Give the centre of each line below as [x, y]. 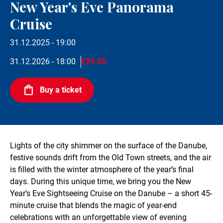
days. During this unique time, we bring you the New [101, 181]
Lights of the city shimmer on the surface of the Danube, [109, 145]
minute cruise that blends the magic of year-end [93, 205]
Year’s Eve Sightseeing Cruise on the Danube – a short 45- [111, 193]
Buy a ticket [61, 90]
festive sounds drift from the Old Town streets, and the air [111, 157]
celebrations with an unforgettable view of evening [98, 217]
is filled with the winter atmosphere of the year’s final [102, 169]
